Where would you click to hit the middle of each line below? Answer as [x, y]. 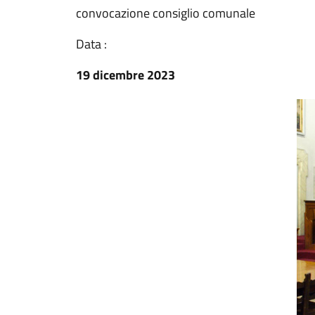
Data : [91, 44]
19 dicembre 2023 [126, 75]
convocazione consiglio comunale [166, 13]
